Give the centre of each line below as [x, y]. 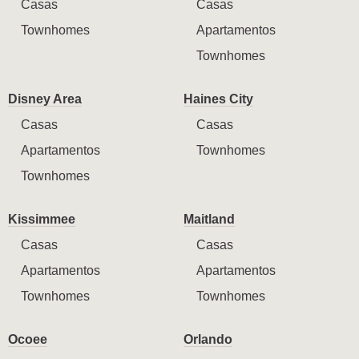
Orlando [208, 339]
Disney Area [45, 99]
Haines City [218, 99]
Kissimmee [42, 219]
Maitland [209, 219]
